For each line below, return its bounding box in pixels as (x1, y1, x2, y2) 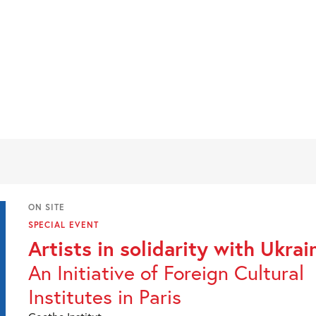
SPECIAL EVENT (28, 219, 99, 230)
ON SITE (28, 202, 66, 212)
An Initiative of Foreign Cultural (28, 259, 304, 286)
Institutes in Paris (28, 283, 181, 310)
